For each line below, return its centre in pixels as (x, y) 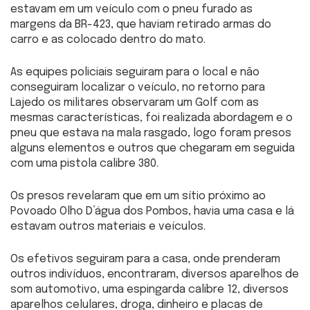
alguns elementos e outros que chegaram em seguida (153, 148)
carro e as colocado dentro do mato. (108, 39)
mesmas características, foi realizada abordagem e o (152, 118)
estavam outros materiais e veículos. (108, 226)
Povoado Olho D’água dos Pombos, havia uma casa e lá (152, 211)
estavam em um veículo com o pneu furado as (131, 9)
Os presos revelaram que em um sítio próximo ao (138, 196)
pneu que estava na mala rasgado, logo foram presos (151, 133)
